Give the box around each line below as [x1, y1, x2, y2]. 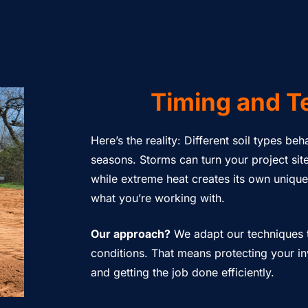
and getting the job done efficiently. [91, 265, 274, 279]
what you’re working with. [91, 191, 225, 205]
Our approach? [91, 227, 170, 241]
